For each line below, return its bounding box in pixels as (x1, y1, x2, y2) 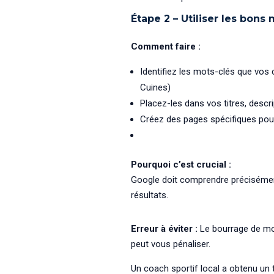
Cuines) (139, 82, 171, 94)
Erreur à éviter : (130, 223, 198, 235)
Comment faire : (130, 41, 201, 53)
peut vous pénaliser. (130, 239, 210, 250)
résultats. (130, 190, 168, 201)
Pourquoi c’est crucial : (130, 159, 231, 171)
